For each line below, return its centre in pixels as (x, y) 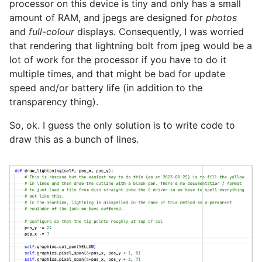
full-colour (51, 32)
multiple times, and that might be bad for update (117, 74)
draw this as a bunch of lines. (74, 139)
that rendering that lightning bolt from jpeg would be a (131, 46)
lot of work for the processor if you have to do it (118, 60)
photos (221, 18)
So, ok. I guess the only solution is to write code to (122, 125)
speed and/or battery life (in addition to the (106, 88)
